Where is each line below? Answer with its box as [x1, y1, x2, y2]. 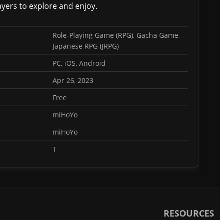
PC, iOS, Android [53, 58, 106, 68]
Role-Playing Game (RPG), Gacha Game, [53, 30, 180, 40]
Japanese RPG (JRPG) [53, 41, 119, 51]
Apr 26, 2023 [53, 76, 93, 85]
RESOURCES [163, 207, 214, 219]
